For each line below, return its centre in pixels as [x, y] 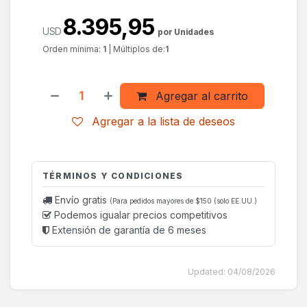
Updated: [207, 271]
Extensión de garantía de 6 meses [128, 230]
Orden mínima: [73, 49]
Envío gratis [81, 199]
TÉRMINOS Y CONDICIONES [113, 175]
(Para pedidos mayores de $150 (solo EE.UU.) [183, 200]
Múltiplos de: [139, 49]
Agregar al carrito [200, 96]
